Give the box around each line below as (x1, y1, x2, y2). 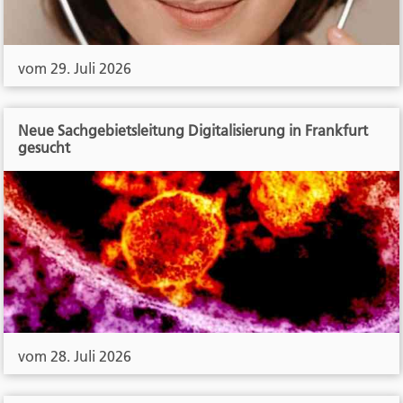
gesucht (18, 138, 71, 157)
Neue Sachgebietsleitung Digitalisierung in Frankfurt (18, 121, 369, 139)
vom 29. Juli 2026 (18, 58, 132, 77)
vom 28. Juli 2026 (18, 346, 132, 365)
